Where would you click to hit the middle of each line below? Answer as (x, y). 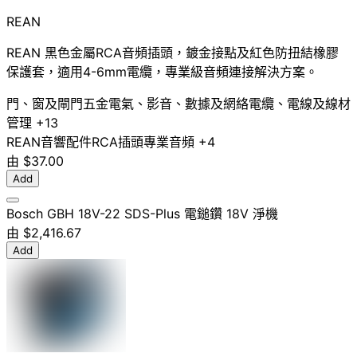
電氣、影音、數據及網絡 (178, 103)
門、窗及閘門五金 (57, 103)
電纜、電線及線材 (300, 103)
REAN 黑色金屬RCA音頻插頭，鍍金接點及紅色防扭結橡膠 (173, 52)
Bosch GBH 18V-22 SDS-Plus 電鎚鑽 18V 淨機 (142, 213)
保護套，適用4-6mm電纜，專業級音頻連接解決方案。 (162, 71)
